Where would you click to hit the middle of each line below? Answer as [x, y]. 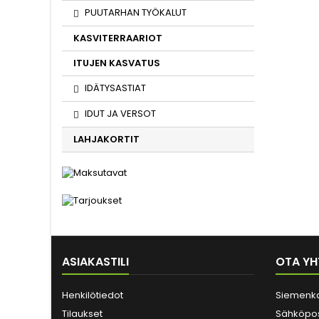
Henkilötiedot [93, 295]
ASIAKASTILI [95, 261]
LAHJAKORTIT [106, 139]
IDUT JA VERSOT [120, 114]
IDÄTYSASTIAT [115, 88]
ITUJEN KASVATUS [117, 63]
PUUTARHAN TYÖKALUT [136, 12]
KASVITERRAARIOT [118, 38]
